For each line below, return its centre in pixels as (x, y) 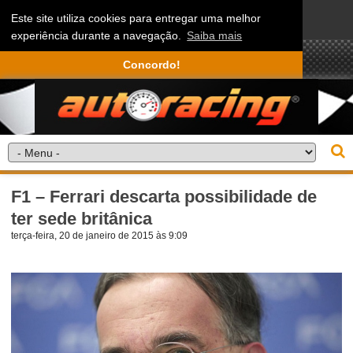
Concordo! (151, 65)
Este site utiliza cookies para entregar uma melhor (136, 19)
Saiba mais (215, 36)
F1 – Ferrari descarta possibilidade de (164, 196)
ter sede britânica (82, 218)
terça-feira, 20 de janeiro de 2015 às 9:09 (100, 235)
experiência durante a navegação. (98, 36)
